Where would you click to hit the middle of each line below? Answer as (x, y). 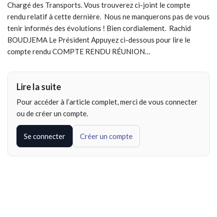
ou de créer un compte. (52, 114)
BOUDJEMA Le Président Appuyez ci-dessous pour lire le (99, 40)
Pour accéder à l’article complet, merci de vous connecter (107, 102)
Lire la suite (39, 87)
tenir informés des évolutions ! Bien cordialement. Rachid (99, 28)
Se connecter (45, 136)
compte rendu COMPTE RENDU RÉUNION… (79, 52)
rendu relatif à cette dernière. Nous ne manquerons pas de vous (108, 17)
